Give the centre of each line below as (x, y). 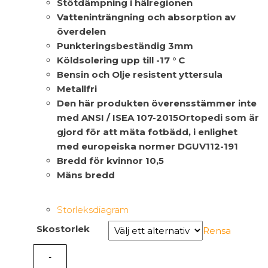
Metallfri (77, 89)
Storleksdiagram (93, 210)
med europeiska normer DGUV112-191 (147, 147)
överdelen (81, 32)
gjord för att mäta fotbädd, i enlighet (147, 132)
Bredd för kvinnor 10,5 (110, 161)
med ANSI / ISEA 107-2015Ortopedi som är (158, 118)
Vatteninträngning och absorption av (146, 17)
